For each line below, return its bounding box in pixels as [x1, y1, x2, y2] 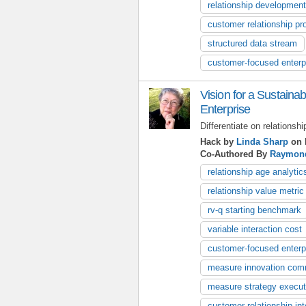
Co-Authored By [200, 148, 270, 159]
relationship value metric [208, 185, 304, 196]
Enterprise [200, 102, 250, 116]
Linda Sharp [236, 136, 288, 147]
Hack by [200, 136, 236, 147]
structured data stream [208, 38, 297, 48]
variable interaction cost [208, 223, 302, 234]
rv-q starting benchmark [208, 204, 301, 215]
